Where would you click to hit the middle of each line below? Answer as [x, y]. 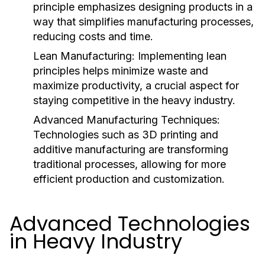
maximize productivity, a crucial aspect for [136, 85]
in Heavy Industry [96, 241]
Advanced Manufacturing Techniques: [127, 120]
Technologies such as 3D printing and [126, 135]
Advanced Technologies [130, 224]
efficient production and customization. [129, 179]
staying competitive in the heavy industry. [134, 100]
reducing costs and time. [93, 36]
